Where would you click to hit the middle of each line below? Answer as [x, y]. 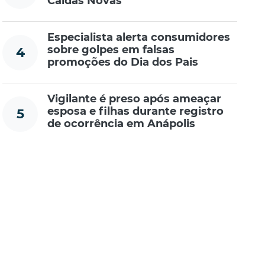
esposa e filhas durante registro [136, 112]
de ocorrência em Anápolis [122, 124]
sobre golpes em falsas [111, 50]
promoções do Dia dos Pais [123, 62]
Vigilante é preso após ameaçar [135, 99]
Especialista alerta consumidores [139, 38]
